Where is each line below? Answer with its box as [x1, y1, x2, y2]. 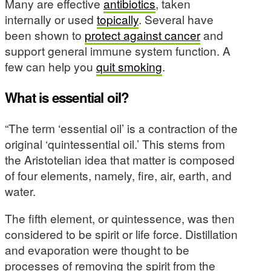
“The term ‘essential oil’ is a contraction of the [5, 120, 238, 137]
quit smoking [96, 58, 162, 75]
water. [5, 183, 36, 200]
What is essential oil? [5, 87, 129, 107]
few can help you [5, 58, 96, 75]
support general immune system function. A [5, 42, 230, 59]
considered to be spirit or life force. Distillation [5, 226, 238, 243]
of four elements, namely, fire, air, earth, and [5, 167, 232, 184]
